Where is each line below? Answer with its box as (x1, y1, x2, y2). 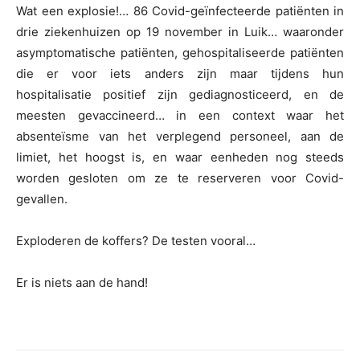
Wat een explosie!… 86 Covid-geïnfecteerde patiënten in (16, 3, 344, 19)
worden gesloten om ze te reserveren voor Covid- (16, 170, 344, 186)
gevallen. (16, 191, 67, 207)
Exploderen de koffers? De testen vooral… (16, 233, 256, 249)
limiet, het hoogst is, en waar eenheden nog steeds (16, 149, 344, 166)
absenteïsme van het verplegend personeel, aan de (16, 129, 344, 145)
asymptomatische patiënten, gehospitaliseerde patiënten (16, 45, 344, 61)
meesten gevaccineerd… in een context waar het (16, 108, 344, 124)
